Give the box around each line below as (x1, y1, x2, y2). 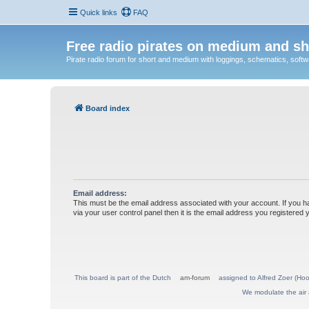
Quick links (79, 8, 117, 17)
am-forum (180, 273, 210, 281)
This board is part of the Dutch (74, 273, 173, 281)
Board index (86, 103, 130, 112)
